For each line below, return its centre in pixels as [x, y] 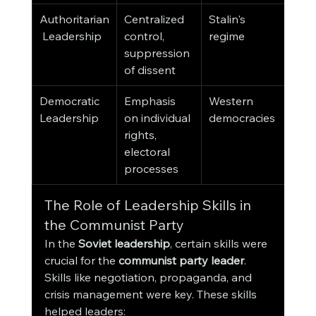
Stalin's [228, 19]
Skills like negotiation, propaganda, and [149, 278]
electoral [148, 152]
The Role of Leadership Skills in [149, 205]
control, [145, 36]
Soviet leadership [124, 244]
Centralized [155, 19]
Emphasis [151, 101]
